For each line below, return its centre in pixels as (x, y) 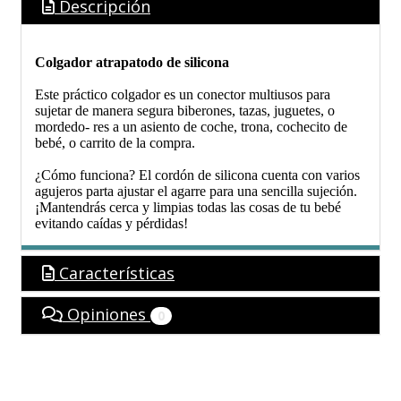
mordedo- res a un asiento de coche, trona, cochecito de (191, 127)
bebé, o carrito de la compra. (115, 143)
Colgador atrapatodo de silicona (132, 63)
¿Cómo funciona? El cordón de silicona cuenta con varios (197, 175)
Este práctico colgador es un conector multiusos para (183, 95)
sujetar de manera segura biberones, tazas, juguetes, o (185, 111)
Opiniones (107, 315)
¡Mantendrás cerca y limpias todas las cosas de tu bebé (188, 208)
